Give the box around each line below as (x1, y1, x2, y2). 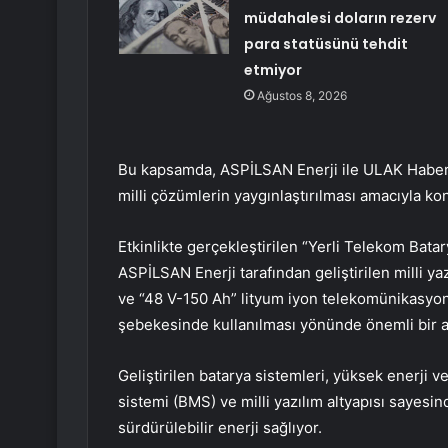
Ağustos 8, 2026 (256, 88, 347, 104)
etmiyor (243, 60, 302, 81)
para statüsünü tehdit (243, 34, 408, 55)
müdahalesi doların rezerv (243, 8, 436, 29)
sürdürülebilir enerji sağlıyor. (118, 418, 322, 438)
